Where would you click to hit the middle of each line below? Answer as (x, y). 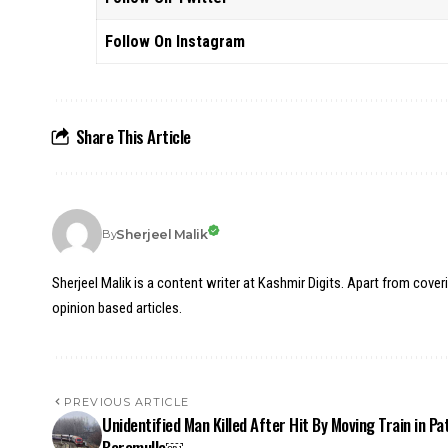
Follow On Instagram (175, 42)
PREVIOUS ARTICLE (126, 402)
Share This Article (133, 137)
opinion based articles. (117, 308)
